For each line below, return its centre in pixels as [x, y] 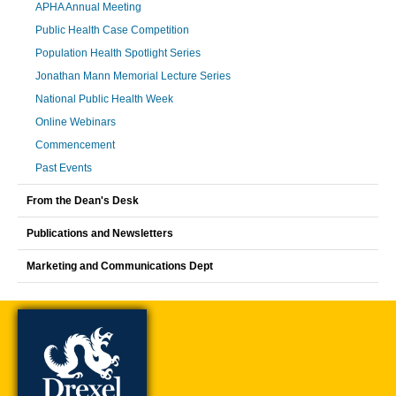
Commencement [75, 145]
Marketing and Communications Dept [120, 266]
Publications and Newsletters [100, 233]
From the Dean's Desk [83, 201]
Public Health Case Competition [112, 30]
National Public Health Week [104, 99]
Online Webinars [76, 122]
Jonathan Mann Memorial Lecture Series [133, 76]
